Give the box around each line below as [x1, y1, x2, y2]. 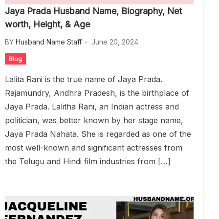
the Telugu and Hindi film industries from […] [5, 156, 171, 166]
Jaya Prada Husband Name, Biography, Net [5, 6, 182, 16]
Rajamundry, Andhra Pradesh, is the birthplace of [5, 88, 189, 98]
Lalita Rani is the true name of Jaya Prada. [5, 74, 162, 84]
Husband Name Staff [16, 38, 82, 46]
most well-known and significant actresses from [5, 143, 182, 153]
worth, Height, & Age [5, 19, 90, 29]
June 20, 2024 [91, 38, 138, 46]
